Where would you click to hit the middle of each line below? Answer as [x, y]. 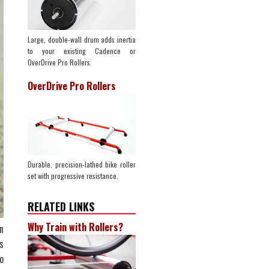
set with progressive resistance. [73, 175]
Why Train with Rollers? [75, 227]
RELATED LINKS [61, 206]
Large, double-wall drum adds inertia [82, 40]
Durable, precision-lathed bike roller [82, 164]
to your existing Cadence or [82, 51]
